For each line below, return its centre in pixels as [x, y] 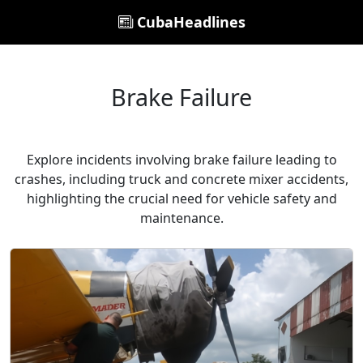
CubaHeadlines [189, 22]
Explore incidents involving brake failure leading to [181, 160]
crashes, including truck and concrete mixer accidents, [181, 179]
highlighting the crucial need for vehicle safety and [181, 199]
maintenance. [181, 218]
